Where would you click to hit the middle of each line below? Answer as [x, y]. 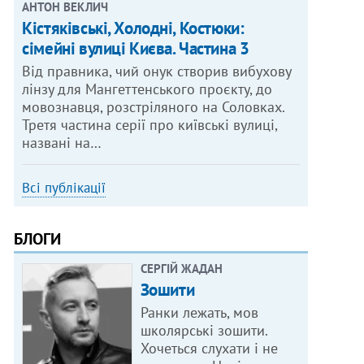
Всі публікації [64, 188]
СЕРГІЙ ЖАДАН [181, 269]
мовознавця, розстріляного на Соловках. [154, 107]
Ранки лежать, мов [199, 313]
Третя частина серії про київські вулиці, [150, 125]
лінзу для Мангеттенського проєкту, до [147, 89]
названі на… [62, 143]
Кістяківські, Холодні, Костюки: [133, 28]
